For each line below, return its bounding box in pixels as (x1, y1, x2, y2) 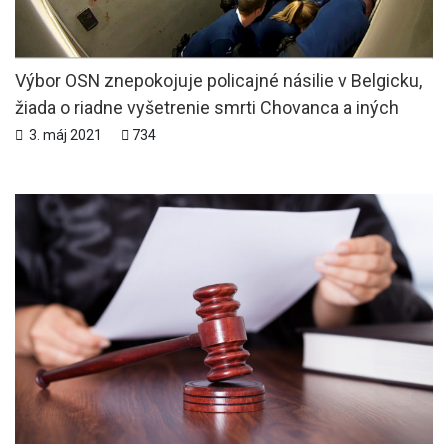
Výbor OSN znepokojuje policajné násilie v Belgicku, (15, 69, 422, 91)
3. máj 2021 (23, 126, 105, 143)
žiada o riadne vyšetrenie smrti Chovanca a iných (15, 96, 399, 118)
